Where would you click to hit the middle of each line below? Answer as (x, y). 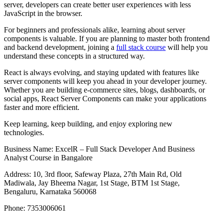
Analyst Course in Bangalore (48, 158)
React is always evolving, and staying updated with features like (101, 73)
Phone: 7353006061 (35, 208)
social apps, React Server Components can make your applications (105, 99)
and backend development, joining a (60, 47)
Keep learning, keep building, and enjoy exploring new (88, 124)
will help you (187, 47)
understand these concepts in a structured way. (74, 56)
